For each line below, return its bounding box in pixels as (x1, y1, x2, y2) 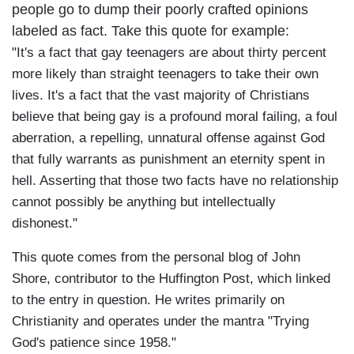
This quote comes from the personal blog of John (12, 250, 300, 265)
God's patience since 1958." (12, 335, 176, 351)
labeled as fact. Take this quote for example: (12, 23, 289, 40)
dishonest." (12, 216, 77, 232)
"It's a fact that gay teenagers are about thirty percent (12, 45, 326, 61)
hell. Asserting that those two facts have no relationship (12, 173, 338, 189)
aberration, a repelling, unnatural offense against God (12, 130, 325, 146)
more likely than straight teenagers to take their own (12, 66, 318, 82)
